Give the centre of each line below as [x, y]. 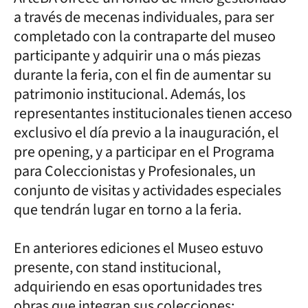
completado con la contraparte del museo [145, 36]
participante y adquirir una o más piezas [137, 55]
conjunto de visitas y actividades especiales [147, 190]
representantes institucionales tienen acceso [153, 113]
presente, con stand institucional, [117, 267]
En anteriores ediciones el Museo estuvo [139, 248]
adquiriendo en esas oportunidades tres [138, 286]
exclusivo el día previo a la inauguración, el [146, 132]
